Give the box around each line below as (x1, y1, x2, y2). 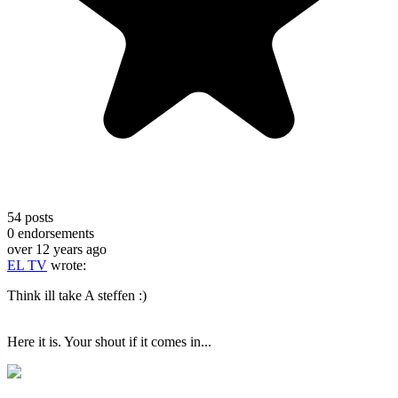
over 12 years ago (7, 241, 107, 257)
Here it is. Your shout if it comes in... (7, 333, 215, 349)
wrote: (47, 257, 86, 273)
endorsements (14, 225, 94, 241)
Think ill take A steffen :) (7, 287, 147, 303)
